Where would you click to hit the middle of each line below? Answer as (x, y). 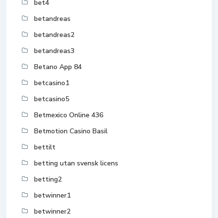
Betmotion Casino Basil (71, 131)
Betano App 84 (58, 67)
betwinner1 (52, 196)
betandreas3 (54, 51)
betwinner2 (52, 212)
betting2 (48, 180)
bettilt (45, 147)
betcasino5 (52, 99)
